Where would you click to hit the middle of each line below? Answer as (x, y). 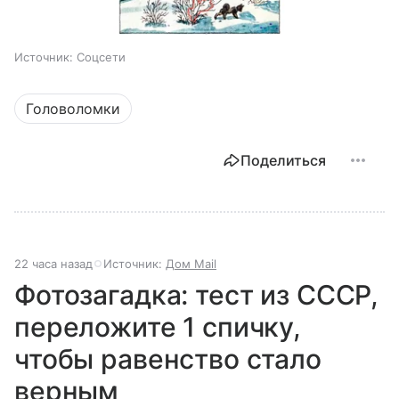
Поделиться (283, 160)
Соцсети (101, 57)
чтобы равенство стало (168, 358)
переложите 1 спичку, (158, 326)
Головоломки (73, 108)
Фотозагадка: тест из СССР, (197, 294)
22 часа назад (53, 263)
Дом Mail (191, 263)
